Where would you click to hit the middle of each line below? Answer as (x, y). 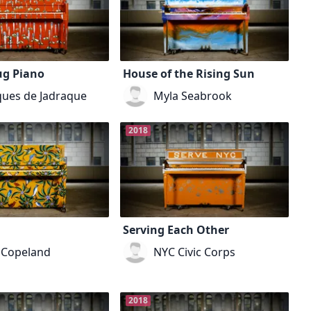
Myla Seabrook (192, 95)
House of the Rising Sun (188, 73)
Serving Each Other (176, 229)
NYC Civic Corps (194, 252)
